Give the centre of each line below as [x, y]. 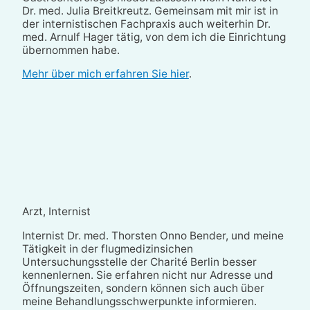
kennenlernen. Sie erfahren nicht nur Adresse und [147, 275]
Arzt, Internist [56, 212]
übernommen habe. [71, 50]
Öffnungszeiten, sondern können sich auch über [143, 288]
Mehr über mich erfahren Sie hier [105, 74]
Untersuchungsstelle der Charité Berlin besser [139, 262]
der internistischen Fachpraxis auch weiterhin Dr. [146, 24]
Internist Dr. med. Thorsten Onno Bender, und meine [153, 235]
